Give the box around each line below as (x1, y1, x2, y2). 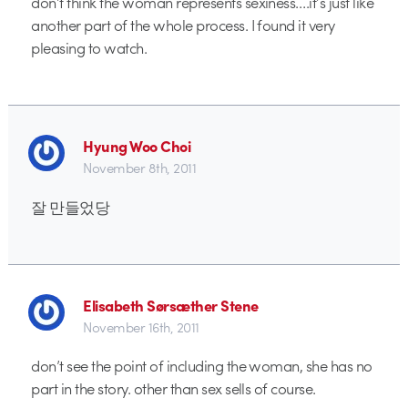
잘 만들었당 (31, 195, 110, 218)
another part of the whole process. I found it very (31, 13, 335, 36)
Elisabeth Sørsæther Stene (83, 294, 259, 317)
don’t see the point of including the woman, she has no (31, 354, 372, 377)
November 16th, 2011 (83, 317, 199, 338)
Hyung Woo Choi (83, 135, 191, 158)
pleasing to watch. (31, 36, 148, 58)
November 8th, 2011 (83, 158, 197, 178)
